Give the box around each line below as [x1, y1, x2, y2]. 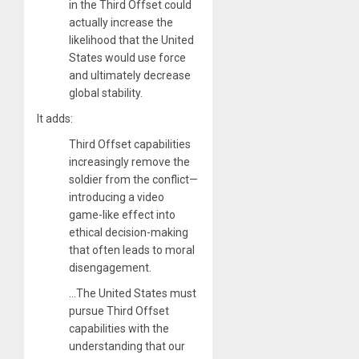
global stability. [69, 86, 143, 99]
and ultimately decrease [69, 68, 191, 82]
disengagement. [69, 260, 151, 274]
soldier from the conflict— [69, 172, 198, 186]
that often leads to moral [69, 243, 195, 256]
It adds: [37, 111, 73, 125]
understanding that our [69, 339, 185, 353]
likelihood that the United [69, 33, 194, 46]
